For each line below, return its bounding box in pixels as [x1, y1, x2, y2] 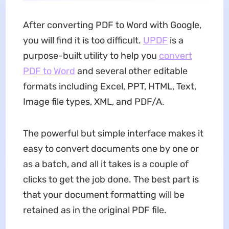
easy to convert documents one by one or [22, 143, 199, 154]
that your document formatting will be [22, 189, 185, 200]
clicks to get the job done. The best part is [22, 174, 199, 185]
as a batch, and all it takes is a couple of [22, 158, 189, 170]
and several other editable [75, 65, 188, 77]
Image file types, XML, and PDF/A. [22, 96, 165, 107]
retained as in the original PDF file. [22, 204, 167, 216]
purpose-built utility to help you [22, 50, 159, 61]
